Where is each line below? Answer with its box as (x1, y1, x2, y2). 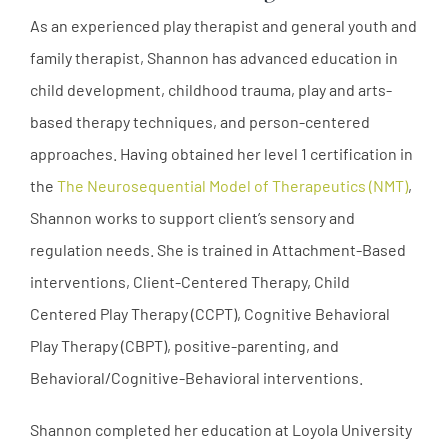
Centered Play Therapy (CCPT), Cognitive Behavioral (30, 303, 390, 323)
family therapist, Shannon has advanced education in (30, 47, 398, 67)
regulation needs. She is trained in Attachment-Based (30, 239, 406, 259)
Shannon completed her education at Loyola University (30, 419, 412, 439)
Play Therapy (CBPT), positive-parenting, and (30, 335, 339, 355)
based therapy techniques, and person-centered (30, 111, 370, 131)
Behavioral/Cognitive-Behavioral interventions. (30, 367, 363, 387)
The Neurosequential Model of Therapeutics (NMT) (57, 175, 408, 195)
